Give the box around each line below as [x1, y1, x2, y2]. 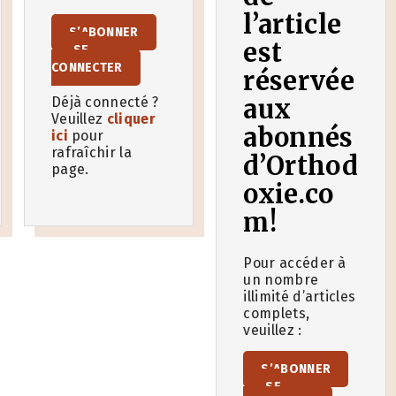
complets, [243, 304, 310, 322]
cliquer [106, 110, 156, 128]
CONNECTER [50, 60, 123, 76]
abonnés [243, 121, 354, 154]
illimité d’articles [243, 287, 356, 305]
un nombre [243, 270, 319, 288]
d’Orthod [243, 149, 358, 182]
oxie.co [243, 178, 334, 210]
